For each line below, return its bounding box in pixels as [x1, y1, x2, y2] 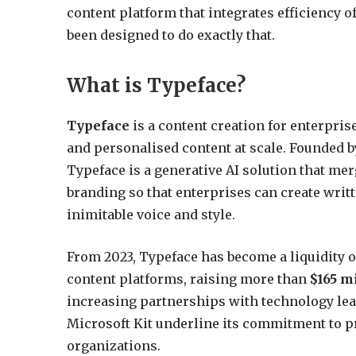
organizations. [67, 337, 161, 354]
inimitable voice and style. [67, 207, 236, 223]
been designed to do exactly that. [67, 26, 276, 43]
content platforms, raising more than [67, 270, 311, 287]
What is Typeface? [67, 73, 246, 99]
